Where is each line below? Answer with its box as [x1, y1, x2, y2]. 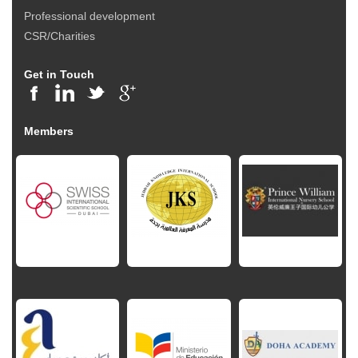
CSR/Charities [24, 30, 95, 43]
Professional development [24, 10, 155, 23]
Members [24, 124, 74, 137]
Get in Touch [24, 68, 94, 82]
